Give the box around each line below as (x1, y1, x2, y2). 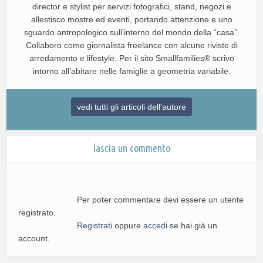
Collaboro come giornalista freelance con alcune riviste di (25, 40, 238, 50)
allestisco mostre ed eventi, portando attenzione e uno (31, 14, 232, 24)
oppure (112, 220, 144, 230)
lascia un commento (93, 141, 170, 154)
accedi (143, 220, 168, 230)
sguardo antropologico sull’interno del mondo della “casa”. (23, 27, 240, 37)
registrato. (18, 207, 56, 217)
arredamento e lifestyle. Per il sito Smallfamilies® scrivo (29, 53, 234, 63)
